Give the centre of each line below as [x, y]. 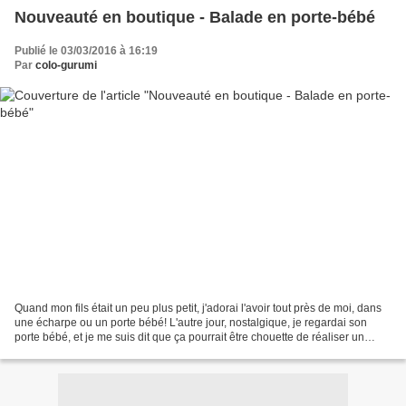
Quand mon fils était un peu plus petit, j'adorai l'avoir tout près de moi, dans [198, 308]
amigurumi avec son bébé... [82, 351]
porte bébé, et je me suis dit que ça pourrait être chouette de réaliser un [189, 337]
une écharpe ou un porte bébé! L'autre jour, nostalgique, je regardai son [191, 322]
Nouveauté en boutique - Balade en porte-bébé [195, 18]
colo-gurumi [66, 66]
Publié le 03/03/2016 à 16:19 [86, 51]
